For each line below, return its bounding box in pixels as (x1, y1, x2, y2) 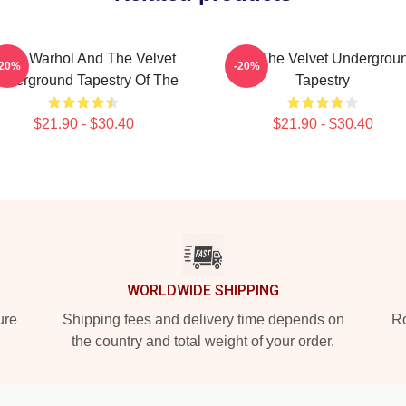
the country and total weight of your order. (72, 333, 334, 349)
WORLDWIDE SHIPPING (127, 282, 279, 299)
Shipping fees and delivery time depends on (62, 312, 344, 327)
